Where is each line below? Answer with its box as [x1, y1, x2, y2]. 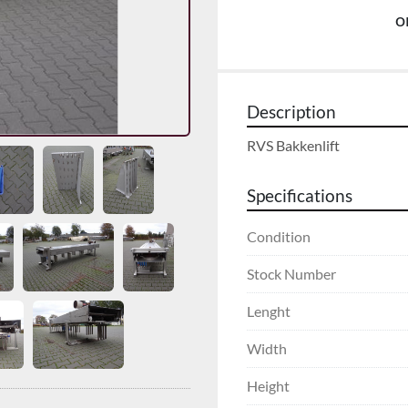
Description [247, 101, 336, 122]
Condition [247, 227, 311, 245]
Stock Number [247, 264, 336, 282]
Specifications [247, 185, 352, 206]
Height [247, 376, 290, 394]
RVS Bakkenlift [247, 136, 340, 154]
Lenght [247, 301, 291, 320]
